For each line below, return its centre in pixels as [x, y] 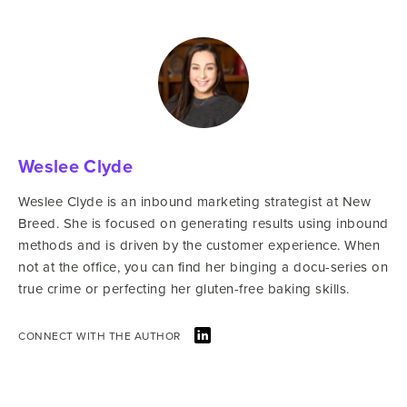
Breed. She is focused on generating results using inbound [203, 223]
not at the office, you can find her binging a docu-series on [203, 266]
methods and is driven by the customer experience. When [199, 244]
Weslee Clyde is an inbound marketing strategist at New [194, 201]
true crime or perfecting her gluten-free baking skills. [184, 288]
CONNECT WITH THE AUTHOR [99, 335]
